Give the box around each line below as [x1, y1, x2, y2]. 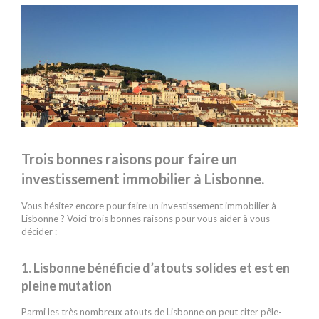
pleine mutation [21, 278, 112, 294]
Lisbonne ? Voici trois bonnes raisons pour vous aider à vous [21, 213, 270, 225]
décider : [21, 226, 57, 238]
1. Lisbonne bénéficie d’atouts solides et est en [21, 260, 290, 276]
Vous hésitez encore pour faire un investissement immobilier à [21, 200, 276, 212]
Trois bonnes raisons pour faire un [21, 150, 237, 168]
